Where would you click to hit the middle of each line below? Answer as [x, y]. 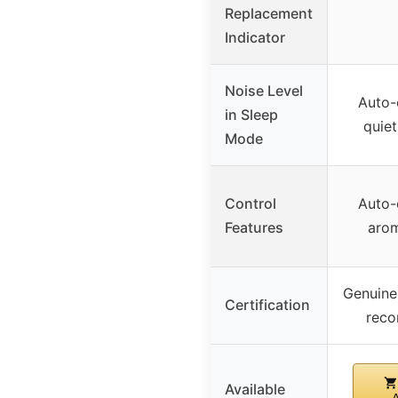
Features [254, 228]
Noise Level [264, 91]
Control [251, 204]
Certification [267, 305]
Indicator [255, 38]
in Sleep [251, 115]
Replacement [269, 14]
